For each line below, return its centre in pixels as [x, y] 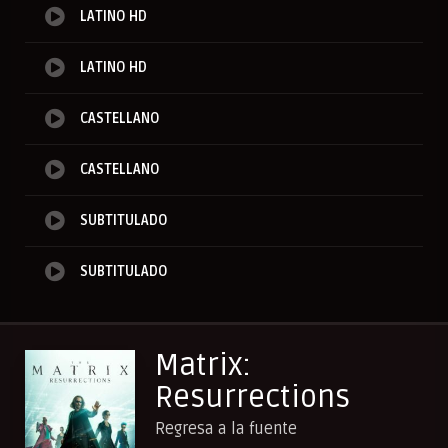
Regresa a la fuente [226, 429]
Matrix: [203, 366]
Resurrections [252, 398]
